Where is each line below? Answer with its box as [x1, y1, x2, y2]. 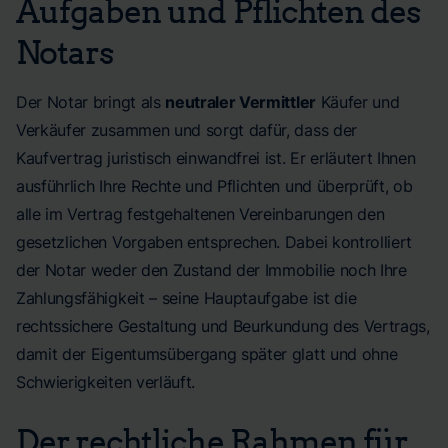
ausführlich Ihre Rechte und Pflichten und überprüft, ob [16, 176, 413, 196]
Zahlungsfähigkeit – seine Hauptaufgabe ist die [16, 288, 357, 308]
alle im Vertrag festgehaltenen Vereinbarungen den [16, 204, 385, 224]
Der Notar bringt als [16, 92, 166, 112]
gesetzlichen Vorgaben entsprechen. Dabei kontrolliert [16, 232, 413, 252]
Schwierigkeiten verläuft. [16, 372, 195, 392]
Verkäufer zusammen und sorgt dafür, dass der [16, 120, 357, 140]
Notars [16, 31, 115, 71]
